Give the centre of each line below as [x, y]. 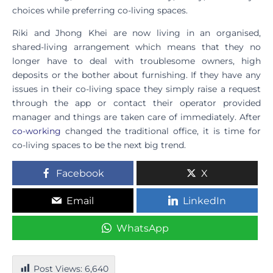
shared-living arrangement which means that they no [136, 47]
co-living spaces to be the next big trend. [99, 145]
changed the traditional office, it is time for [161, 131]
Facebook [80, 173]
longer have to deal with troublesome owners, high [136, 61]
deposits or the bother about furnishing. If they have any [136, 75]
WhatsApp [142, 228]
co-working [37, 131]
